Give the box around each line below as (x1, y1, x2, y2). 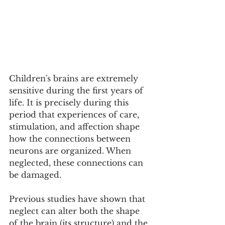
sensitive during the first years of (9, 85, 146, 95)
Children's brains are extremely (9, 73, 141, 83)
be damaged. (9, 169, 61, 180)
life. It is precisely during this (9, 97, 131, 107)
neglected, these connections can (9, 157, 146, 168)
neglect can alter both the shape (9, 205, 142, 216)
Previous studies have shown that (9, 193, 148, 204)
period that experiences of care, (9, 109, 142, 120)
